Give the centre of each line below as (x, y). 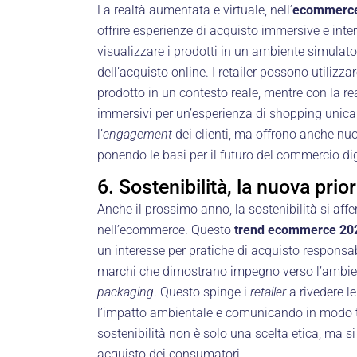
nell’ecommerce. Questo (166, 229)
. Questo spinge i (202, 292)
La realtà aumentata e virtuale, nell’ (195, 10)
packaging (126, 292)
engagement (137, 134)
